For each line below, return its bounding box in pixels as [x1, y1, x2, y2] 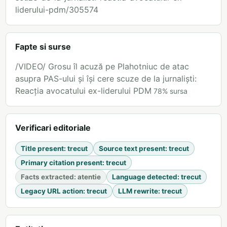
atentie [78, 173, 101, 181]
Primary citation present [21, 159, 102, 167]
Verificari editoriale [15, 123, 91, 133]
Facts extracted [21, 173, 74, 181]
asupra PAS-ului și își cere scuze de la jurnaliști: [15, 73, 197, 84]
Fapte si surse [15, 42, 71, 52]
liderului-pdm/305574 [15, 5, 98, 15]
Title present [21, 144, 64, 153]
